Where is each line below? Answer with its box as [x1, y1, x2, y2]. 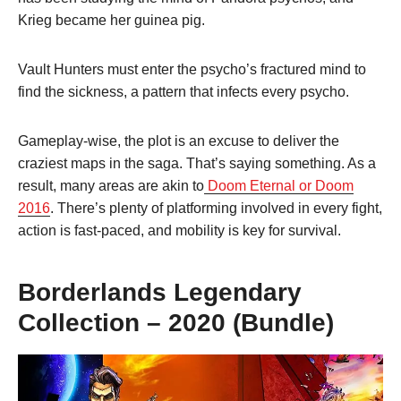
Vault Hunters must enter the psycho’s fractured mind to [18, 62, 366, 78]
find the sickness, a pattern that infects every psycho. [18, 84, 349, 100]
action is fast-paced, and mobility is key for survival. [18, 223, 341, 239]
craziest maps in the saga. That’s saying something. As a [18, 156, 376, 172]
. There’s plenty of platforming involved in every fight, [50, 200, 382, 217]
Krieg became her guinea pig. [18, 13, 205, 29]
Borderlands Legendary [18, 278, 302, 307]
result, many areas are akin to [18, 178, 204, 194]
